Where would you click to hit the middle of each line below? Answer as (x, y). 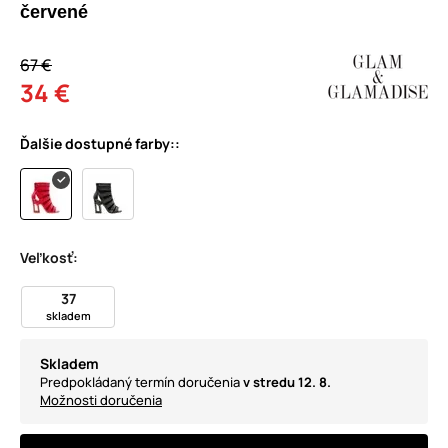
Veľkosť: (49, 257)
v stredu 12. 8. (287, 382)
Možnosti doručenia (101, 400)
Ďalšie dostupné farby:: (100, 143)
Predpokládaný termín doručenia (141, 382)
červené (54, 12)
